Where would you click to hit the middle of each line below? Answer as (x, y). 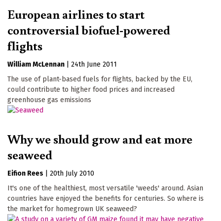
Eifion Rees (25, 173)
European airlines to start (76, 14)
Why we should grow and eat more (100, 138)
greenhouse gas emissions (49, 100)
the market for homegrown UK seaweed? (72, 209)
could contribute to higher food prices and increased (91, 90)
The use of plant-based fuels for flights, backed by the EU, (100, 79)
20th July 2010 (72, 173)
